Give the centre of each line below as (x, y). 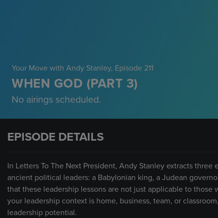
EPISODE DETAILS (55, 137)
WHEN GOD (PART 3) (75, 83)
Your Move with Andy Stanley (61, 68)
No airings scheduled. (56, 100)
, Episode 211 (132, 68)
